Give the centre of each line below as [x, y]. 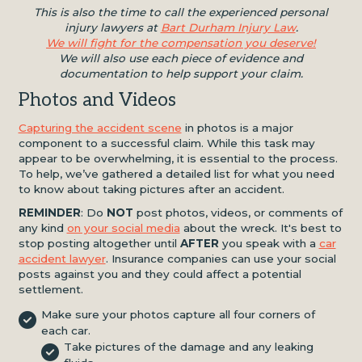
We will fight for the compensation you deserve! [181, 42]
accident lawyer [62, 259]
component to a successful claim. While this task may [166, 143]
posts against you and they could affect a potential [160, 274]
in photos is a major [237, 127]
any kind [42, 228]
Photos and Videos [97, 101]
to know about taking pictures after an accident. [151, 189]
